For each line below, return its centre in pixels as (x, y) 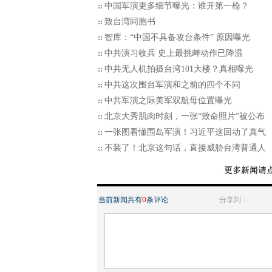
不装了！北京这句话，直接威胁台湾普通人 (185, 148)
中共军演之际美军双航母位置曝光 (168, 100)
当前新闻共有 (120, 200)
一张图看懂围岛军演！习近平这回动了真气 (185, 132)
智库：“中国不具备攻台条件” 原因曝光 (177, 37)
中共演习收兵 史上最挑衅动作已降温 (174, 53)
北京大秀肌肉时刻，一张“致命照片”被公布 (185, 116)
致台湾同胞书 (130, 22)
